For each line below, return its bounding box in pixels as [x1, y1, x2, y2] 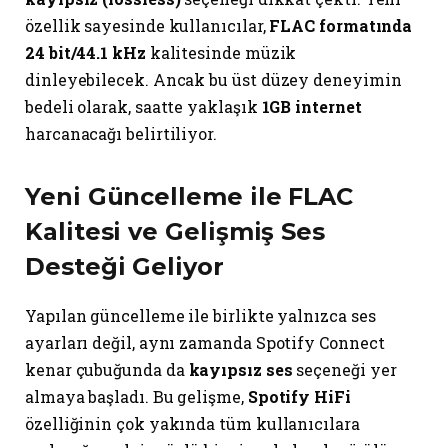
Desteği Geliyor [25, 252, 224, 282]
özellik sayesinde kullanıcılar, [25, 15, 270, 37]
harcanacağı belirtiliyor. [25, 123, 218, 145]
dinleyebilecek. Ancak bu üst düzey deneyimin [25, 69, 402, 91]
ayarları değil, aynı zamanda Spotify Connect [25, 332, 385, 354]
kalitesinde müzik [145, 42, 297, 64]
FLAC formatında [269, 15, 413, 37]
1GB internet [261, 96, 362, 118]
